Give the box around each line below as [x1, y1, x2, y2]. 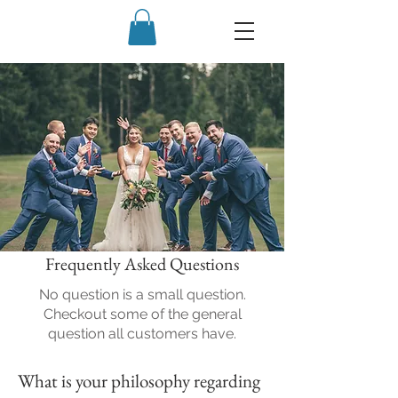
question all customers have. [48, 324, 236, 342]
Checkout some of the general [43, 305, 242, 322]
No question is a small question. [38, 285, 246, 303]
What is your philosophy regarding [18, 368, 260, 393]
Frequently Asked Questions [45, 251, 239, 275]
